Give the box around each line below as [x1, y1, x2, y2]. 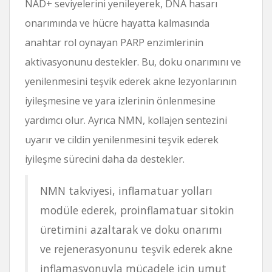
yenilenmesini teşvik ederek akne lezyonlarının [25, 74, 237, 88]
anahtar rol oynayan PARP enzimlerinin [25, 35, 203, 49]
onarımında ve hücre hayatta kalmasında [25, 16, 209, 30]
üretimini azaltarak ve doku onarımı [40, 222, 222, 237]
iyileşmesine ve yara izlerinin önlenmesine [25, 93, 216, 107]
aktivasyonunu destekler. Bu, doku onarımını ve [25, 55, 241, 69]
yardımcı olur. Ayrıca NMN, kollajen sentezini [25, 113, 227, 127]
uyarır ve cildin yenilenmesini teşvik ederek [25, 132, 219, 146]
